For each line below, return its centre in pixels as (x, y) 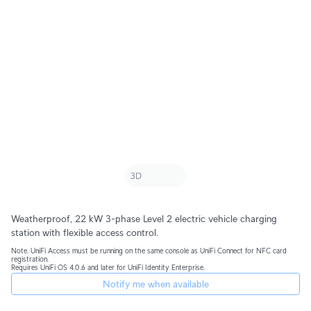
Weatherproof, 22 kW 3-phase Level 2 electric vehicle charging (144, 219)
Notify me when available (155, 284)
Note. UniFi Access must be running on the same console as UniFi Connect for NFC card (149, 251)
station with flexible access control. (85, 233)
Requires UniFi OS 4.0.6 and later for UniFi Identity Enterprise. (108, 267)
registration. (30, 259)
